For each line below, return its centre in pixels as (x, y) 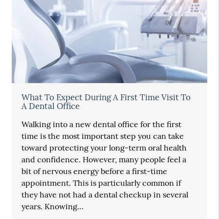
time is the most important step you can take (103, 136)
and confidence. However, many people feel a (104, 160)
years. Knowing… (53, 207)
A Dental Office (51, 106)
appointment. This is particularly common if (101, 183)
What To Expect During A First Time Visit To (106, 98)
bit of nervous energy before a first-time (95, 171)
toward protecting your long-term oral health (104, 148)
